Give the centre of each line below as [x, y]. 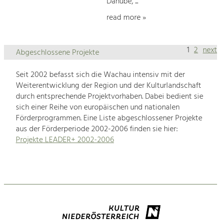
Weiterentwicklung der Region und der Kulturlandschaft [109, 86]
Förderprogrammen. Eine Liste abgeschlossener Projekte [109, 119]
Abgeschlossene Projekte [57, 53]
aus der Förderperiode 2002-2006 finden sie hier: [97, 129]
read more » [126, 18]
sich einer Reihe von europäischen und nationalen [98, 108]
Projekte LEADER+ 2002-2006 [65, 140]
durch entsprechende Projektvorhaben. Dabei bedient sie [110, 97]
